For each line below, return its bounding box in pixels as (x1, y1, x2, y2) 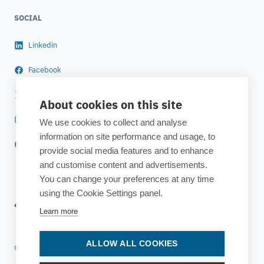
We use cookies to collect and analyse (39, 117, 187, 127)
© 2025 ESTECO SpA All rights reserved (14, 242, 151, 253)
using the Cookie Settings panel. (39, 188, 163, 198)
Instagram (28, 114, 64, 124)
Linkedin (28, 39, 57, 50)
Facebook (28, 64, 61, 75)
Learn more (39, 207, 78, 216)
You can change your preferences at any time (39, 174, 214, 184)
